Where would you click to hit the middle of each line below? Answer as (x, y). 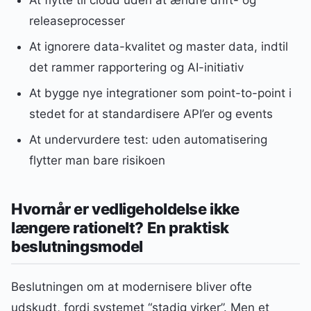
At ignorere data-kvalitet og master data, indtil (158, 47)
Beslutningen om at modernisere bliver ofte (132, 287)
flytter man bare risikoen (97, 160)
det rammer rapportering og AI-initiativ (136, 68)
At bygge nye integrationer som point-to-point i (160, 93)
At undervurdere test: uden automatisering (148, 139)
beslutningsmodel (77, 247)
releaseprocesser (77, 21)
